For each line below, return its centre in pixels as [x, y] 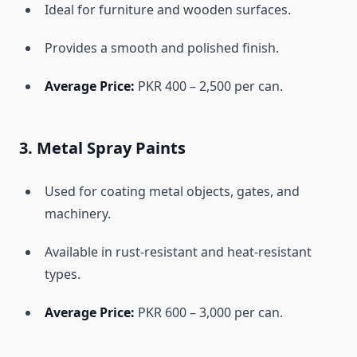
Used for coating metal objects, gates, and [172, 192]
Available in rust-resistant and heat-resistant [178, 252]
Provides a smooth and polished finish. [162, 48]
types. [63, 275]
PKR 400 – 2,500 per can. [209, 86]
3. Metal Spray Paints [102, 148]
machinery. [78, 214]
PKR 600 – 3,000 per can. [209, 313]
